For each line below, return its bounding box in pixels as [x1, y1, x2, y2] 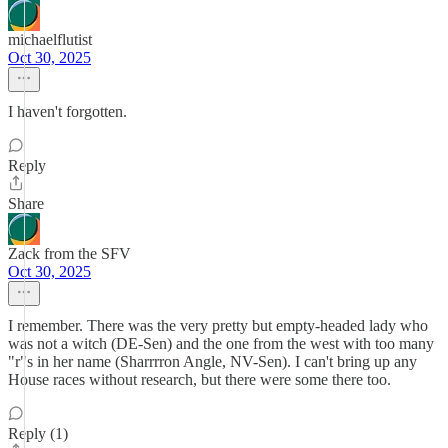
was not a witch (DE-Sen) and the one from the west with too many [8, 335, 434, 352]
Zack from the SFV [8, 245, 131, 262]
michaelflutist [8, 31, 92, 48]
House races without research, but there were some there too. [8, 371, 391, 388]
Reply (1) [8, 425, 68, 442]
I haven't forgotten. [8, 103, 127, 120]
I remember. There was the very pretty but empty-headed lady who [8, 317, 428, 334]
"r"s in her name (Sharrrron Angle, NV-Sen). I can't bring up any [8, 353, 417, 370]
